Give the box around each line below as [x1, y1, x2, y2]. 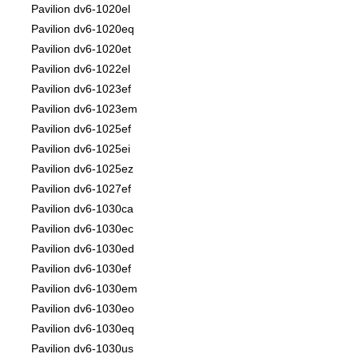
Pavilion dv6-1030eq [31, 322, 134, 336]
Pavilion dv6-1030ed [31, 242, 134, 256]
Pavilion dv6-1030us [31, 342, 133, 356]
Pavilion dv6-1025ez [31, 162, 133, 176]
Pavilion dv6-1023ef [31, 82, 131, 96]
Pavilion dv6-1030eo [31, 302, 134, 316]
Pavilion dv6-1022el [31, 62, 130, 76]
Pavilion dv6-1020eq [31, 22, 134, 36]
